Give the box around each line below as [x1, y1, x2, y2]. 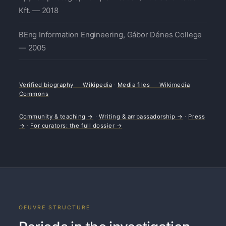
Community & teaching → [19, 112, 93, 120]
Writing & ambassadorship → [98, 112, 183, 120]
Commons [19, 90, 49, 97]
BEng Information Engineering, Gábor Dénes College [18, 29, 202, 39]
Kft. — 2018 [18, 6, 59, 16]
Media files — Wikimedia [117, 81, 190, 88]
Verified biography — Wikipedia [19, 81, 112, 88]
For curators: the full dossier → [30, 122, 123, 129]
